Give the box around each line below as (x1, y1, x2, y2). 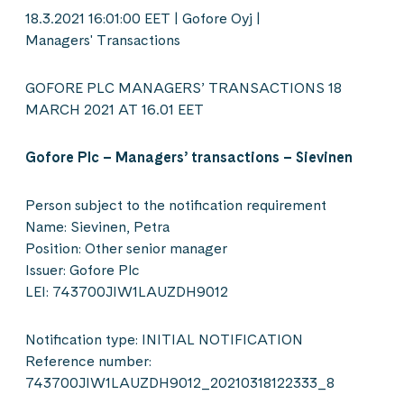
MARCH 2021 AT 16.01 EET (25, 101, 204, 118)
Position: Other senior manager (25, 240, 227, 257)
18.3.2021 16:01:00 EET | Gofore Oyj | (25, 10, 261, 27)
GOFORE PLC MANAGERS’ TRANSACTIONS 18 (25, 79, 342, 96)
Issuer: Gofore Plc (25, 262, 140, 279)
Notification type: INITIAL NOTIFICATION (25, 331, 303, 348)
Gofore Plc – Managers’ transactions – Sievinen (25, 149, 353, 166)
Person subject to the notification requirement (25, 197, 326, 214)
